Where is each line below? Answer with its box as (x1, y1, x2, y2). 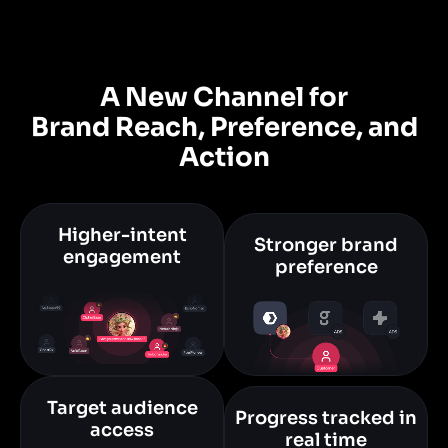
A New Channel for (100, 80, 348, 114)
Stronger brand (254, 233, 398, 256)
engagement (63, 245, 181, 268)
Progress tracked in (235, 407, 417, 430)
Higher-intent (57, 223, 187, 246)
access (90, 419, 154, 442)
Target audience (46, 397, 198, 420)
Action (178, 140, 270, 174)
